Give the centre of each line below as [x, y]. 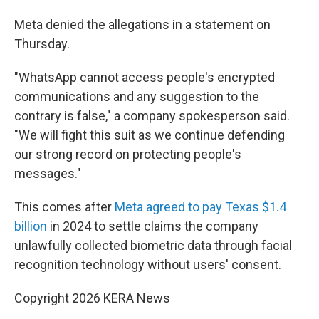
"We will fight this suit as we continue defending [150, 135]
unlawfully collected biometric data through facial [153, 245]
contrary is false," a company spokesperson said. [152, 116]
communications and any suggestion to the [137, 96]
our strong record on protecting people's [128, 154]
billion [31, 226]
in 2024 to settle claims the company [153, 226]
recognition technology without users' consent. [148, 265]
